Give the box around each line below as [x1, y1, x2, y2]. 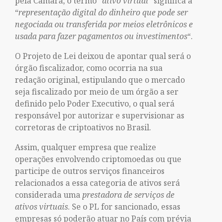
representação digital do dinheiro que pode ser [18, 7, 188, 18]
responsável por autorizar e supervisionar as [15, 110, 184, 121]
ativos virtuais [15, 201, 68, 212]
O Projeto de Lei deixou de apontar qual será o [15, 51, 191, 61]
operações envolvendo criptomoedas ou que [15, 154, 181, 165]
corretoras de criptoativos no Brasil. [15, 122, 151, 133]
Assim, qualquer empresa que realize [15, 142, 156, 153]
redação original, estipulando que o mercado [15, 74, 185, 85]
